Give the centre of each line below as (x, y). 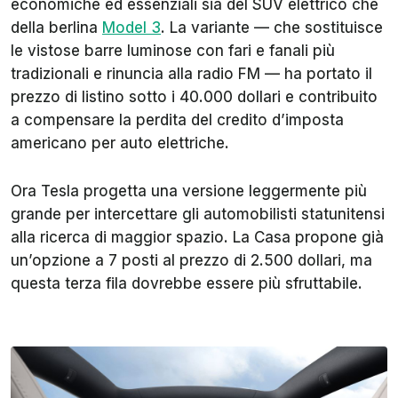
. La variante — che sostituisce (272, 28)
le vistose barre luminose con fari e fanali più (173, 51)
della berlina (56, 28)
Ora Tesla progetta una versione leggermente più (189, 191)
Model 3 (131, 28)
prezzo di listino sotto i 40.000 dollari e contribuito (194, 97)
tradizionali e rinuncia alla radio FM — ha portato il (191, 74)
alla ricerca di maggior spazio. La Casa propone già (197, 238)
